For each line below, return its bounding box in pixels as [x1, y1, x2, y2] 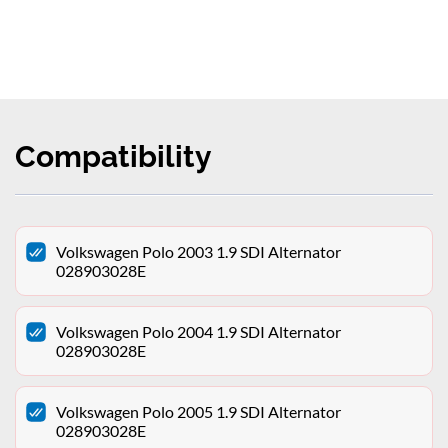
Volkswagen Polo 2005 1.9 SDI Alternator [56, 402, 341, 422]
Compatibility [15, 139, 212, 175]
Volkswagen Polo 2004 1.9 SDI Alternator [56, 322, 341, 342]
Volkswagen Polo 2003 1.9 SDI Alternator [56, 242, 341, 262]
